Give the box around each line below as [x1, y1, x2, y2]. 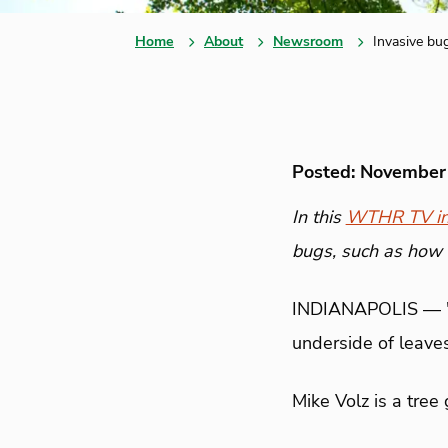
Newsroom [273, 32, 343, 51]
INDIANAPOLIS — [291, 297, 441, 321]
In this [291, 205, 346, 229]
